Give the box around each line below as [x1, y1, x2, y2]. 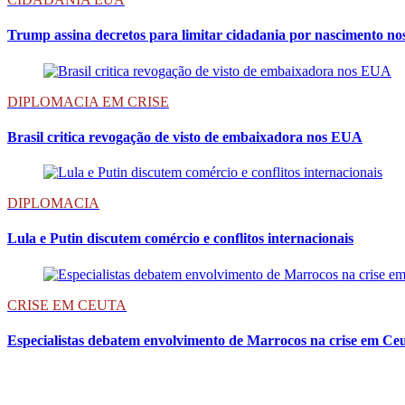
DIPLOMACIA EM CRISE [7, 93, 169, 109]
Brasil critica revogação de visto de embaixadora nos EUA [7, 128, 363, 145]
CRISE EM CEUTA [7, 297, 127, 313]
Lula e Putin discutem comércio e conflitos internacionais [7, 231, 353, 247]
